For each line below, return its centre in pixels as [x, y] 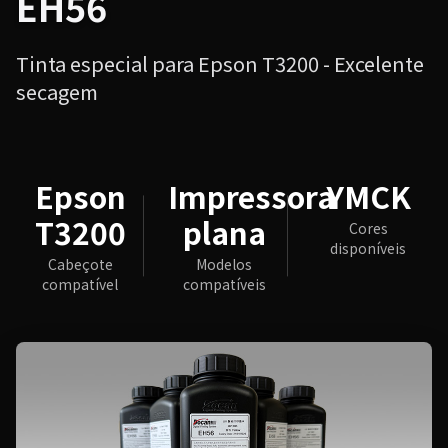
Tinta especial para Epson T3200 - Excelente [220, 63]
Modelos [224, 263]
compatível [80, 283]
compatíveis [224, 283]
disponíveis [368, 247]
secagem [57, 91]
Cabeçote [80, 263]
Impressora [251, 195]
